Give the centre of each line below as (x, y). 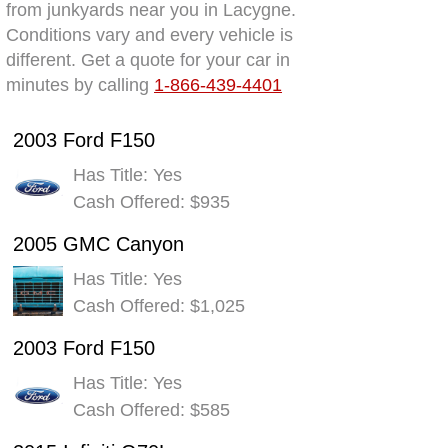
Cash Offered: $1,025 (158, 305)
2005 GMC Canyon (98, 243)
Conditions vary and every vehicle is (150, 34)
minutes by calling (80, 84)
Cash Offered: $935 (151, 201)
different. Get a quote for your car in (148, 59)
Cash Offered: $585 (151, 409)
